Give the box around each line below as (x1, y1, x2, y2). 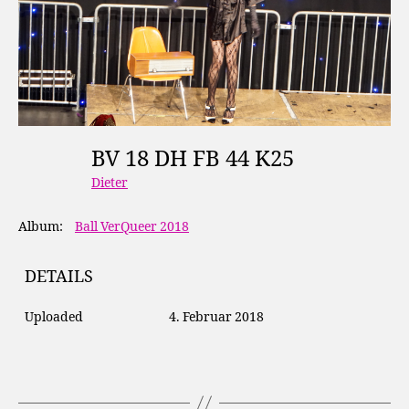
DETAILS (25, 266, 93, 288)
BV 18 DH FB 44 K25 (91, 145, 305, 173)
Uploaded (25, 309, 83, 325)
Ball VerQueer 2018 (75, 218, 189, 235)
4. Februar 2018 (168, 309, 264, 325)
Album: (18, 218, 63, 235)
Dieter (91, 175, 128, 192)
